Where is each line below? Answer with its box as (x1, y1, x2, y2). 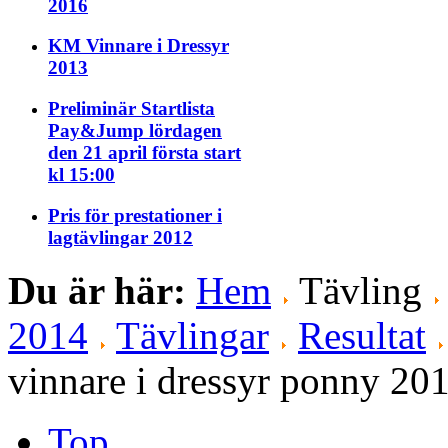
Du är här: (8, 268, 196, 312)
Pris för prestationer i (48, 204, 222, 226)
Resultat (298, 313, 426, 357)
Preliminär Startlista (48, 98, 215, 120)
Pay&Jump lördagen (48, 120, 222, 142)
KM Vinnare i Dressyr (48, 35, 229, 57)
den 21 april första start (48, 142, 241, 164)
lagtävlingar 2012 (48, 226, 193, 248)
